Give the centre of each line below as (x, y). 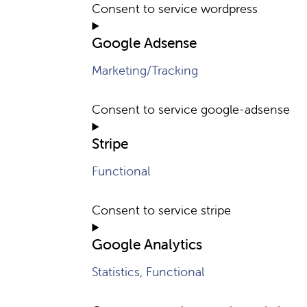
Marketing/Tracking (145, 70)
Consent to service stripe (162, 210)
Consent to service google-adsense (191, 109)
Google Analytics (147, 244)
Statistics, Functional (148, 272)
